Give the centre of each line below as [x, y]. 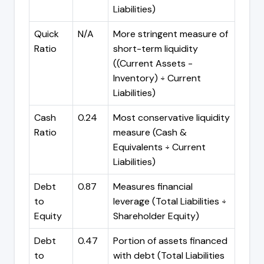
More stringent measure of [171, 34]
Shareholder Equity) [156, 216]
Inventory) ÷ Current [157, 78]
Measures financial [153, 186]
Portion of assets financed [170, 240]
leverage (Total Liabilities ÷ [170, 201]
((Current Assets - [153, 63]
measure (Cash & [150, 132]
